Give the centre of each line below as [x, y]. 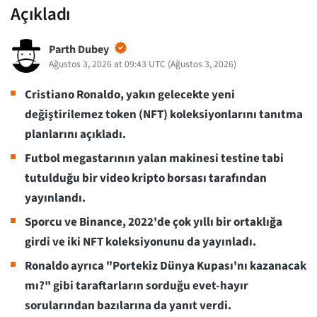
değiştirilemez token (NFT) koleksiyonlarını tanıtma [164, 115]
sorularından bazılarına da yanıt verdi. [128, 306]
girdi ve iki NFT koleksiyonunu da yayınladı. [140, 242]
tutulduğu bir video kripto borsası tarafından [146, 179]
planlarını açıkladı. [75, 135]
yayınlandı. [55, 198]
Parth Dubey [79, 50]
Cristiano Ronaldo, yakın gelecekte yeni [130, 95]
